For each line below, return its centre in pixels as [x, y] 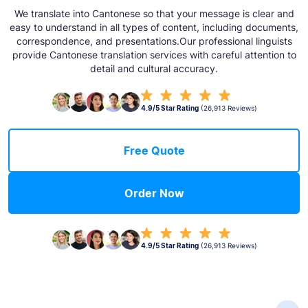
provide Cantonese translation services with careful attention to [154, 55]
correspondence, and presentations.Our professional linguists [154, 41]
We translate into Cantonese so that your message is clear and [154, 13]
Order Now [154, 193]
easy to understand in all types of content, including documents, [154, 27]
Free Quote [154, 150]
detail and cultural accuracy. [154, 68]
